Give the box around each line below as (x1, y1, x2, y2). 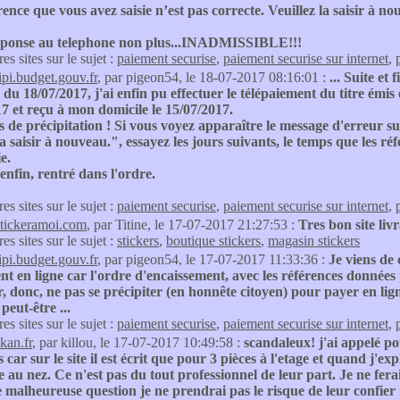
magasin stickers (268, 233, 360, 248)
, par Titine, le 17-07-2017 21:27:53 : (87, 217, 298, 232)
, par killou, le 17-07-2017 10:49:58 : (32, 335, 244, 350)
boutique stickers (166, 233, 261, 248)
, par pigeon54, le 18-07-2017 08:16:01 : (97, 70, 329, 85)
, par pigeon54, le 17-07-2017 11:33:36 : (97, 252, 329, 267)
